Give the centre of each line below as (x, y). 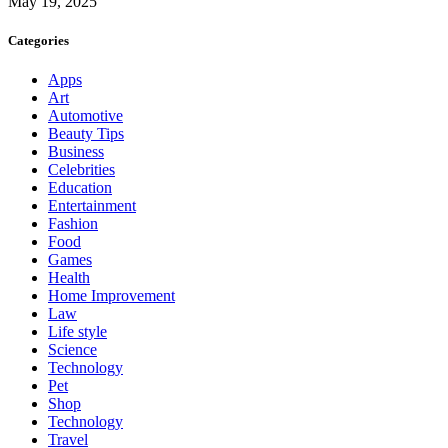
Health (69, 278)
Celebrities (81, 170)
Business (76, 152)
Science (72, 350)
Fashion (73, 224)
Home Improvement (111, 296)
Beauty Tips (86, 134)
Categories (38, 40)
